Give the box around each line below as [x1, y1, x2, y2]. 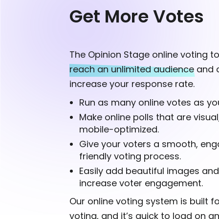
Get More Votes [69, 4, 204, 29]
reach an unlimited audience [69, 63, 194, 76]
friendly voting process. [79, 150, 181, 163]
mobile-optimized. [79, 123, 159, 136]
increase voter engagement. [79, 177, 203, 190]
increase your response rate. [69, 78, 195, 90]
